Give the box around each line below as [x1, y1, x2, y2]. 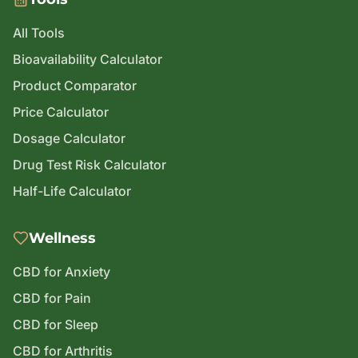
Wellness [29, 229, 96, 247]
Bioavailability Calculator [13, 51, 162, 67]
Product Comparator [13, 78, 137, 93]
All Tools [13, 25, 65, 41]
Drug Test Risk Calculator [13, 157, 166, 173]
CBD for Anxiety [13, 264, 110, 280]
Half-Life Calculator [13, 183, 131, 199]
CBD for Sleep [13, 316, 98, 332]
